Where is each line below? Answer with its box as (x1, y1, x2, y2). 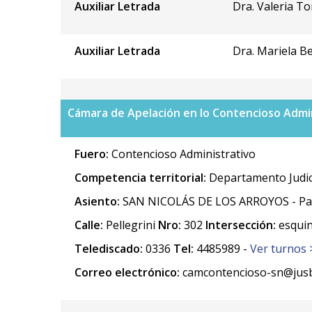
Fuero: (75, 146, 111, 162)
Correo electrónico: (75, 264, 180, 280)
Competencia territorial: (75, 169, 209, 185)
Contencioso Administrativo (111, 146, 256, 162)
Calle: (75, 217, 103, 233)
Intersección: (205, 217, 276, 233)
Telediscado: (75, 240, 143, 256)
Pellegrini (103, 217, 158, 233)
